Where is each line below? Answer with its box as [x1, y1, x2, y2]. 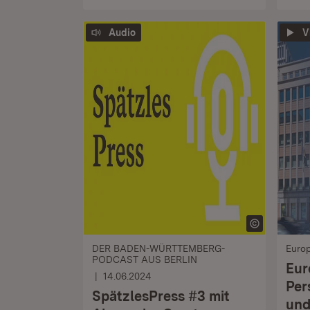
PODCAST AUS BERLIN [92, 254, 197, 265]
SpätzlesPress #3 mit [92, 288, 230, 304]
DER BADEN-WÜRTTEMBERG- [92, 243, 225, 254]
